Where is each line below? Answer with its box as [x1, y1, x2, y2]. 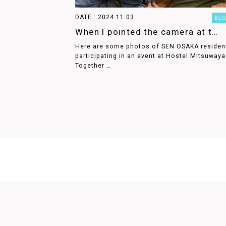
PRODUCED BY [111, 205, 160, 213]
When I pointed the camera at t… [75, 26, 218, 37]
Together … [75, 62, 111, 69]
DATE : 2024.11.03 [75, 13, 141, 21]
